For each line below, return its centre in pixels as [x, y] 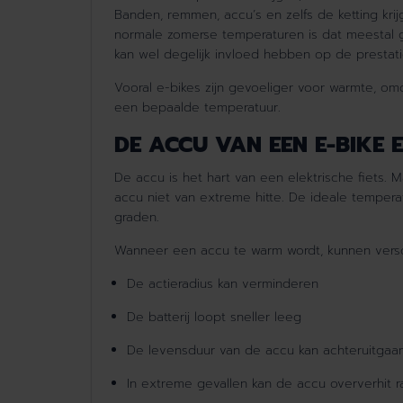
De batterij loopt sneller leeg [216, 318]
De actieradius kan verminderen [225, 284]
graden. [137, 218]
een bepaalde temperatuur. [197, 108]
